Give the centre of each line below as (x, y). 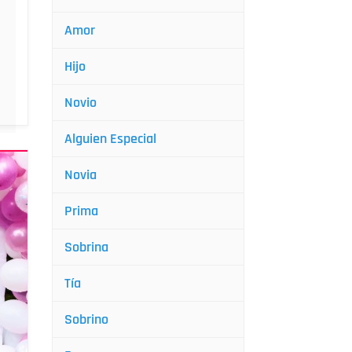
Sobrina (86, 247)
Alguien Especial (110, 139)
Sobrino (86, 319)
